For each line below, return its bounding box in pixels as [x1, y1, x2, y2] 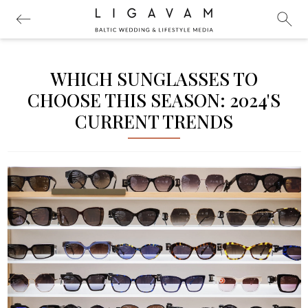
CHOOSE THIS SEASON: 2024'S [27, 88, 280, 112]
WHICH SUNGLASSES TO [50, 67, 258, 91]
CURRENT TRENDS [75, 109, 233, 133]
